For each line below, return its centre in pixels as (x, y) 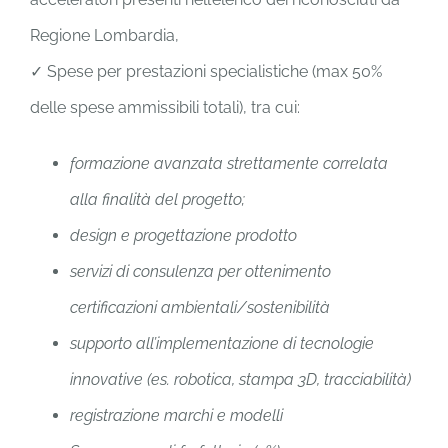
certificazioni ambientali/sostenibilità (200, 308)
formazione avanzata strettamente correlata (229, 164)
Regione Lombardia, (104, 36)
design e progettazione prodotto (183, 236)
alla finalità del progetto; (157, 200)
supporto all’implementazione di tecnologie (222, 344)
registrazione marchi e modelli (176, 416)
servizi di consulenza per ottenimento (200, 272)
